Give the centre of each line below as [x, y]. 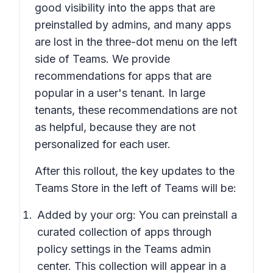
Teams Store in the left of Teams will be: [136, 188]
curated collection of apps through [124, 232]
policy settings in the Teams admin [124, 249]
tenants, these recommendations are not [136, 110]
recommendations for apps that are [123, 76]
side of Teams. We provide [102, 59]
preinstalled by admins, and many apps [133, 25]
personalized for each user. [103, 144]
